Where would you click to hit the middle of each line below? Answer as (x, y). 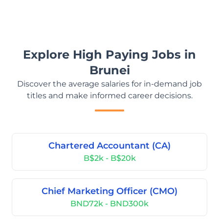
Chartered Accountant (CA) (109, 146)
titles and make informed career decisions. (109, 96)
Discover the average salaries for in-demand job (109, 84)
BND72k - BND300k (109, 204)
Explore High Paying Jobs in (109, 55)
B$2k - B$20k (109, 158)
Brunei (109, 70)
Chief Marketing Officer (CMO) (109, 191)
